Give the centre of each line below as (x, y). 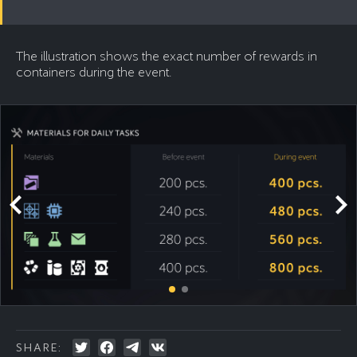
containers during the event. (94, 72)
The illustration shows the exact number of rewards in (167, 56)
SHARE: (39, 347)
